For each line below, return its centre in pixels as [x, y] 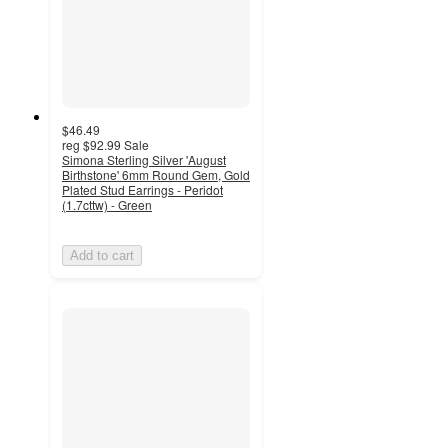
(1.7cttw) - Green [107, 204]
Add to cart [102, 255]
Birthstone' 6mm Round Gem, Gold [156, 174]
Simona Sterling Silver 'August [144, 159]
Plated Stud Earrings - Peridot [142, 189]
